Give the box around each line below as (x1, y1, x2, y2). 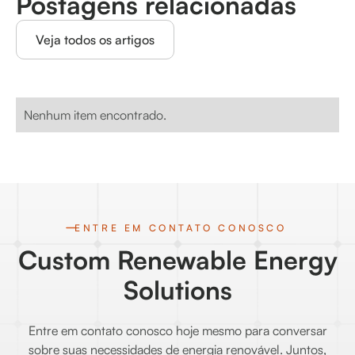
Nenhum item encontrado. (24, 106, 166, 123)
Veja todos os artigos (36, 31, 155, 48)
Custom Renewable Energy (17, 243, 338, 276)
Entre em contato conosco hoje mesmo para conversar (28, 322, 327, 338)
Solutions (123, 273, 232, 306)
